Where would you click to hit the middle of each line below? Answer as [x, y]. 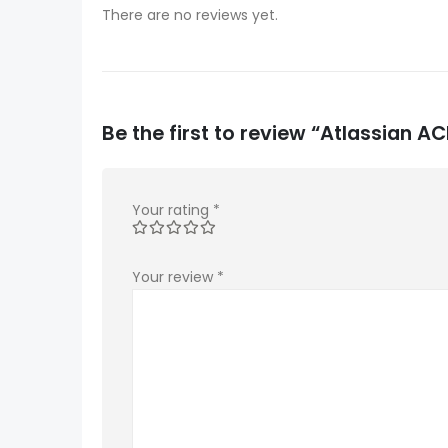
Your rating [172, 209]
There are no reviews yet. [190, 14]
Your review [174, 276]
